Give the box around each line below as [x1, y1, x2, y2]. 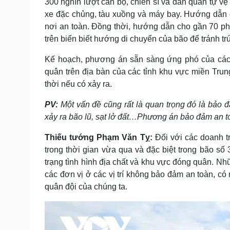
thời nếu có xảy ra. [45, 79, 112, 88]
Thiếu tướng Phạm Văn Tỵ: [45, 132, 152, 142]
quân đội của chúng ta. [45, 182, 127, 191]
